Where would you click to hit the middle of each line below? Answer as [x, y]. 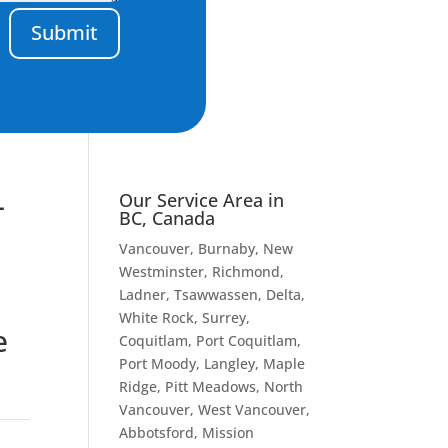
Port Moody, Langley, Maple [212, 363]
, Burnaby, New [242, 248]
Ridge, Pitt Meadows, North [211, 386]
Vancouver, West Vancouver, [215, 409]
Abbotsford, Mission [187, 432]
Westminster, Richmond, [202, 271]
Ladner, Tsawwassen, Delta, [212, 294]
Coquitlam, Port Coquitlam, [210, 340]
